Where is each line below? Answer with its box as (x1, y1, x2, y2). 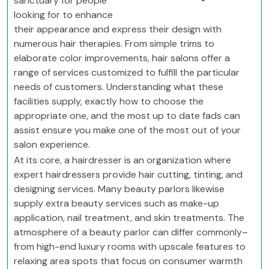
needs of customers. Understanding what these (14, 80, 223, 93)
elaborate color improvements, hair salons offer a (14, 52, 230, 64)
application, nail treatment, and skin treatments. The (14, 211, 244, 224)
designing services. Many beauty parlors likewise (14, 183, 225, 195)
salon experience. (14, 138, 90, 151)
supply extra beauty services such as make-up (14, 197, 219, 210)
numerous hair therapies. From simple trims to (14, 37, 214, 50)
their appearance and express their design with (14, 23, 222, 35)
